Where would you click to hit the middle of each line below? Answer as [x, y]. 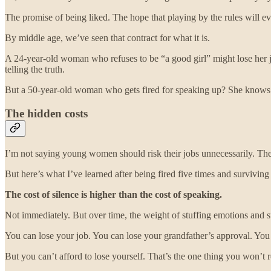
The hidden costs [46, 113]
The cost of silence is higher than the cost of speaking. [113, 194]
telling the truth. [35, 70]
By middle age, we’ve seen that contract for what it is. [107, 38]
